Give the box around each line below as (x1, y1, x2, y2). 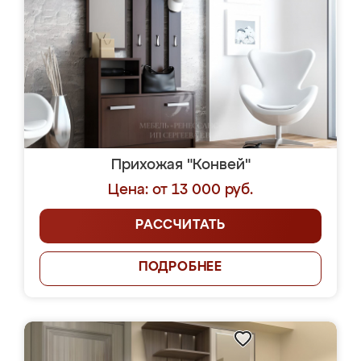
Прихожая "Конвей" (110, 158, 251, 172)
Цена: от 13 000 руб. (108, 183, 253, 197)
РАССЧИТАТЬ (135, 219, 226, 232)
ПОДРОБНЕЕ (138, 261, 223, 274)
